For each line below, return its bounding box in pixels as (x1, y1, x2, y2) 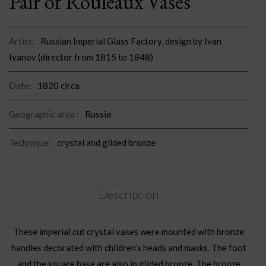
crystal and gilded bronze (57, 137, 156, 148)
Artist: (9, 35, 34, 46)
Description (99, 187, 159, 202)
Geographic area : (9, 108, 79, 119)
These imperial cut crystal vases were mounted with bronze (13, 226, 244, 237)
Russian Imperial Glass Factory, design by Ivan (40, 35, 221, 46)
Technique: (9, 137, 51, 148)
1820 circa (37, 80, 80, 91)
